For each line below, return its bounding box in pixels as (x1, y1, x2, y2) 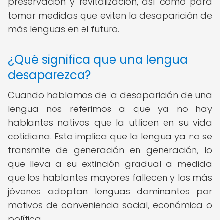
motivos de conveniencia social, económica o (8, 199, 212, 211)
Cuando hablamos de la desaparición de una (8, 89, 212, 101)
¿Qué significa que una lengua (8, 52, 188, 68)
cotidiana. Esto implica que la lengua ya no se (8, 130, 212, 142)
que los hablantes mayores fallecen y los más (8, 171, 212, 184)
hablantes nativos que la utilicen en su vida (8, 116, 212, 129)
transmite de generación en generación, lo (8, 144, 212, 156)
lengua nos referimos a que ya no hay (8, 103, 212, 115)
